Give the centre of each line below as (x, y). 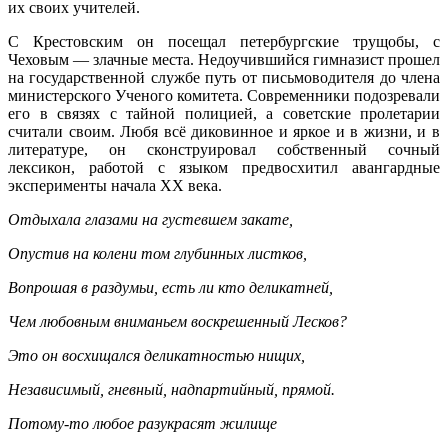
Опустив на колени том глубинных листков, (157, 253)
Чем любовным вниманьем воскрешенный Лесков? (177, 321)
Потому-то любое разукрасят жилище (142, 423)
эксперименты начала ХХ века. (115, 185)
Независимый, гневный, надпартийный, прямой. (171, 389)
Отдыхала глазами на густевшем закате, (150, 219)
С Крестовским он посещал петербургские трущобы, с (224, 41)
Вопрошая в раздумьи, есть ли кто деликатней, (170, 287)
